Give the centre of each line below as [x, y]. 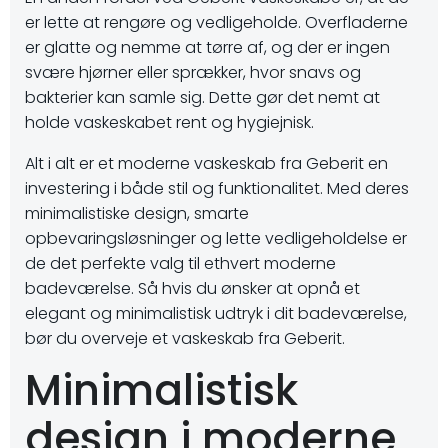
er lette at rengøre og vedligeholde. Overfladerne [216, 22]
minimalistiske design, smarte [137, 213]
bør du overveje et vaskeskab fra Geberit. [185, 338]
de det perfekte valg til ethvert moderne [180, 263]
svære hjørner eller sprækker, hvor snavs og [193, 72]
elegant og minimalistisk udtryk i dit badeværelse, [216, 313]
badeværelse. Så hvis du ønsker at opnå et [192, 288]
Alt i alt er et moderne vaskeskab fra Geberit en [206, 163]
